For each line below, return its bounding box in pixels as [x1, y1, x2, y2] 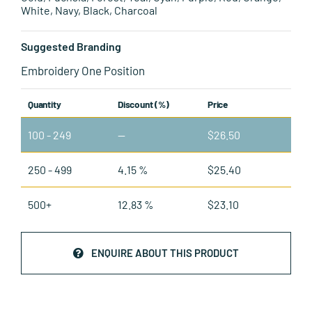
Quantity [28, 97, 61, 110]
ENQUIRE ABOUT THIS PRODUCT [91, 247, 239, 260]
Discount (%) [118, 97, 169, 110]
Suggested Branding [21, 39, 121, 53]
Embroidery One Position [21, 63, 145, 77]
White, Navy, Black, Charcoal [21, 3, 157, 17]
